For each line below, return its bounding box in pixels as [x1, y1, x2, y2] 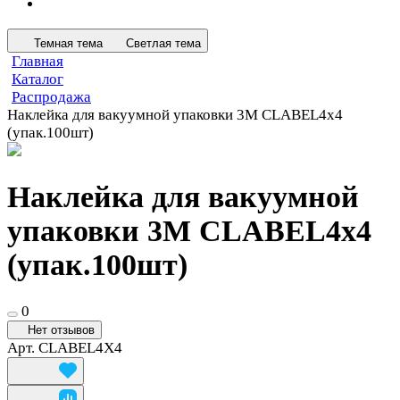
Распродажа [12, 87, 91, 105]
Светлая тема [126, 36, 201, 50]
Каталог [12, 70, 63, 87]
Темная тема [34, 36, 103, 50]
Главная [12, 52, 63, 70]
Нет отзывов [28, 323, 95, 337]
